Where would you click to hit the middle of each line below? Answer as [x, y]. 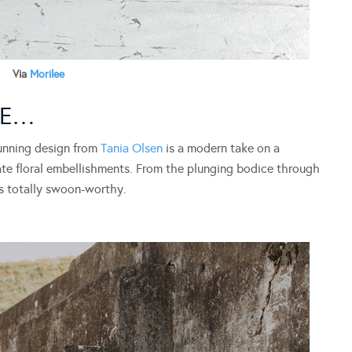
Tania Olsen [132, 148]
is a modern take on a [221, 148]
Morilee [47, 74]
